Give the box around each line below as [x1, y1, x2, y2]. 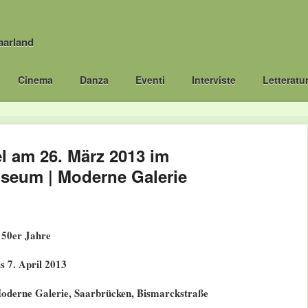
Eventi [135, 73, 165, 87]
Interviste [192, 73, 236, 87]
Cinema [17, 73, 53, 87]
